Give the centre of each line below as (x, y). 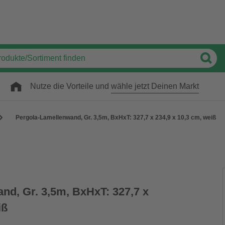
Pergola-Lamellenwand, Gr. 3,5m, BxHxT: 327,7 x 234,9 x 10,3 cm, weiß (116, 118)
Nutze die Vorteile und (71, 86)
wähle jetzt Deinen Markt (155, 86)
